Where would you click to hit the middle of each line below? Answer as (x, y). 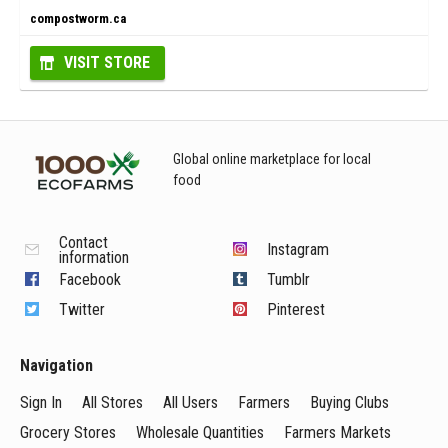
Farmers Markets (337, 432)
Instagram (298, 249)
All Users (190, 402)
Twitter (82, 309)
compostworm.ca (78, 18)
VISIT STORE (107, 62)
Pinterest (296, 309)
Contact (83, 242)
